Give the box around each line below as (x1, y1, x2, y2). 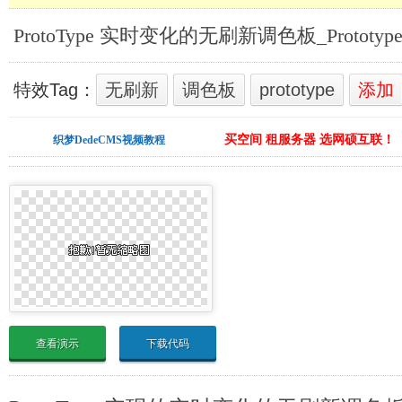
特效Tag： (13, 80, 96, 100)
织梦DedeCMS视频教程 (53, 134, 166, 146)
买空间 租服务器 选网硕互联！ (223, 133, 395, 146)
